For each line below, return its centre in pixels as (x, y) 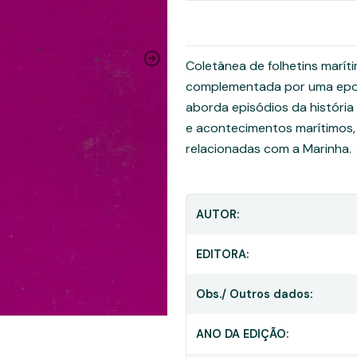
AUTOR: (218, 214)
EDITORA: (222, 254)
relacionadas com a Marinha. (269, 149)
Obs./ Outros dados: (254, 294)
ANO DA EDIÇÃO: (242, 334)
